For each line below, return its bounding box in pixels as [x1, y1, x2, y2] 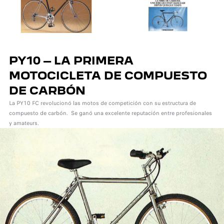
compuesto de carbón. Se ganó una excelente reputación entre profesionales [8, 109, 212, 117]
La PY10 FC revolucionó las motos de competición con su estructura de [8, 99, 196, 107]
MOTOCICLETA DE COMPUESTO [8, 68, 207, 82]
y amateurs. [8, 119, 39, 127]
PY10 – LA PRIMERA [8, 53, 133, 67]
